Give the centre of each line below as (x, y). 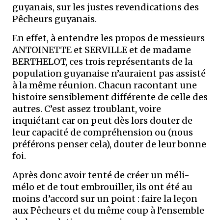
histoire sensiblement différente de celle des (110, 97)
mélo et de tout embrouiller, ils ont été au (102, 187)
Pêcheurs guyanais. (55, 19)
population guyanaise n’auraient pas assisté (109, 73)
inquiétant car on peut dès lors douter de (102, 121)
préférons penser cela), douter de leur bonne (109, 144)
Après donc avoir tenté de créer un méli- (101, 175)
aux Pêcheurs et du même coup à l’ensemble (108, 210)
